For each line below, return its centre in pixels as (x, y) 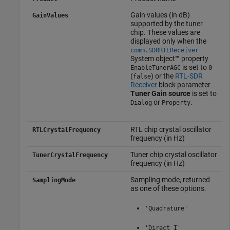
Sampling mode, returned (170, 179)
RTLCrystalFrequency (66, 130)
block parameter (184, 84)
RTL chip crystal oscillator (171, 129)
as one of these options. (168, 188)
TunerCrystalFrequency (70, 155)
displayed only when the (168, 41)
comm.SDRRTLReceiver (164, 50)
